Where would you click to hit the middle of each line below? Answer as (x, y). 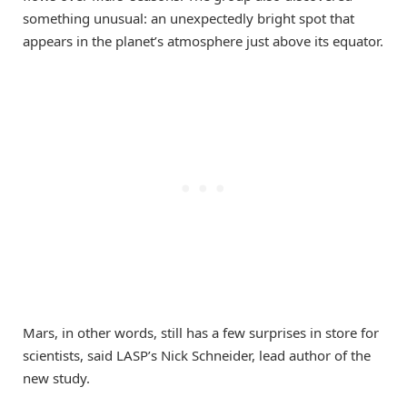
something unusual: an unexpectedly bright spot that (189, 18)
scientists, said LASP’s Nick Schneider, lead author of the (197, 355)
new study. (56, 377)
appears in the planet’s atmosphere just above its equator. (203, 40)
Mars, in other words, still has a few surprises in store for (201, 332)
